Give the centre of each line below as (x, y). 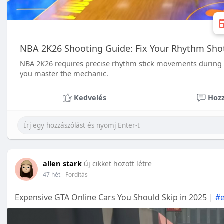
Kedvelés (90, 97)
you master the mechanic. (64, 73)
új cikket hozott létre (118, 164)
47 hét (52, 175)
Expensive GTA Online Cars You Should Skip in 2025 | (115, 197)
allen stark (62, 163)
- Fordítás (75, 175)
